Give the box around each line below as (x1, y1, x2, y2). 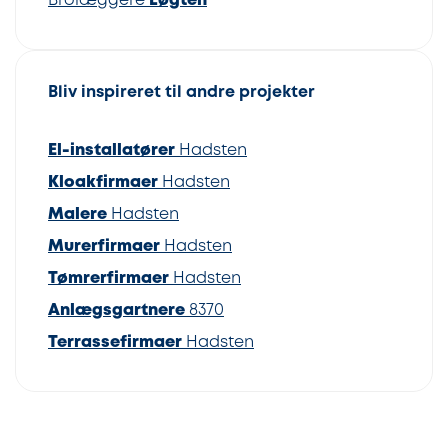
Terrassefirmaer (48, 335, 182, 351)
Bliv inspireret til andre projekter (48, 85, 315, 101)
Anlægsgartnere (48, 303, 185, 319)
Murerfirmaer (48, 239, 160, 255)
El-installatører (48, 143, 175, 159)
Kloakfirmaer (48, 175, 158, 191)
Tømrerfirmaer (48, 271, 169, 287)
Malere (48, 207, 107, 223)
